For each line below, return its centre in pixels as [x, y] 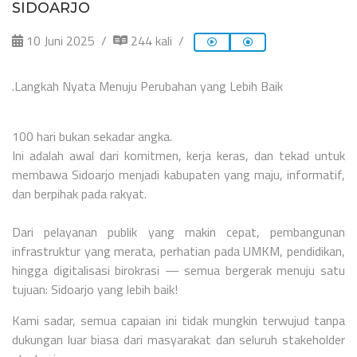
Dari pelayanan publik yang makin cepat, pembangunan [178, 231]
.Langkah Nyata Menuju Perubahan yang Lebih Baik [147, 86]
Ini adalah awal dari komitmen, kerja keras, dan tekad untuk [178, 155]
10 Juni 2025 [59, 40]
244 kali [150, 40]
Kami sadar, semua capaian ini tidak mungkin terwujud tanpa [178, 320]
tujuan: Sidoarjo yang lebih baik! [95, 289]
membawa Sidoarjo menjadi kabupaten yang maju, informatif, [178, 174]
